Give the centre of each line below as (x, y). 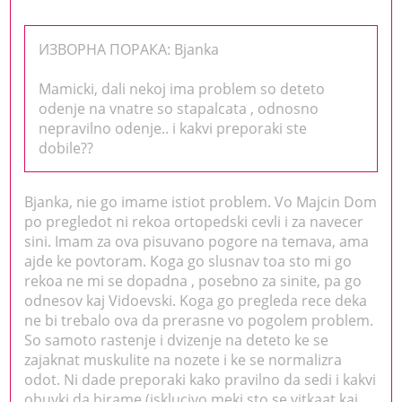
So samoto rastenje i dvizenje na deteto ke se (177, 340)
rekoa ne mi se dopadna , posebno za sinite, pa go (193, 280)
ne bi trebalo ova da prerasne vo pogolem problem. (199, 320)
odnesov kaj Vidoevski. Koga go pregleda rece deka (196, 300)
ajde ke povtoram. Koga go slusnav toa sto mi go (188, 261)
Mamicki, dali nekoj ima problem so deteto (182, 88)
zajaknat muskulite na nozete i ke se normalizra (184, 359)
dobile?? (66, 148)
